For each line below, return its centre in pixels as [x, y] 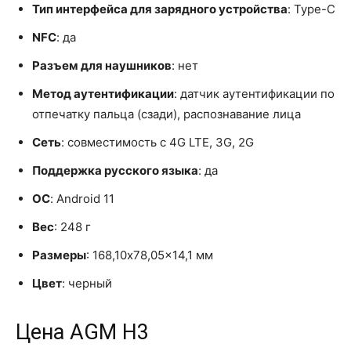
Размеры [59, 255]
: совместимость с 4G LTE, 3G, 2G [157, 142]
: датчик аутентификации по [254, 93]
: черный [87, 283]
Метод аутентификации [103, 93]
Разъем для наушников [102, 65]
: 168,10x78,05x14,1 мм [150, 255]
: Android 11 [82, 198]
